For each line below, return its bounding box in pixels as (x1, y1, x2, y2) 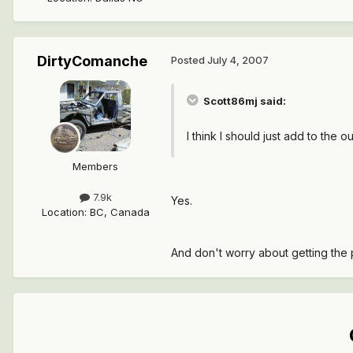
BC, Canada (89, 205, 150, 218)
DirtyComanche (37, 52, 147, 69)
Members (72, 159, 118, 173)
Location (41, 205, 84, 218)
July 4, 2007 (207, 53, 269, 66)
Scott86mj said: (201, 94, 286, 107)
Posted (171, 53, 207, 66)
